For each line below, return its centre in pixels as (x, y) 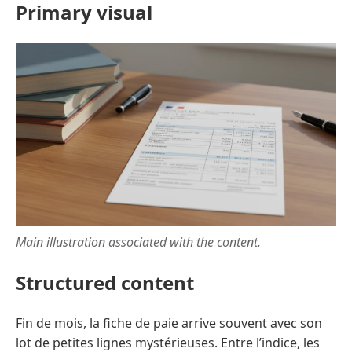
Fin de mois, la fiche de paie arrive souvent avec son (169, 323)
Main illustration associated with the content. (138, 242)
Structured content (105, 283)
